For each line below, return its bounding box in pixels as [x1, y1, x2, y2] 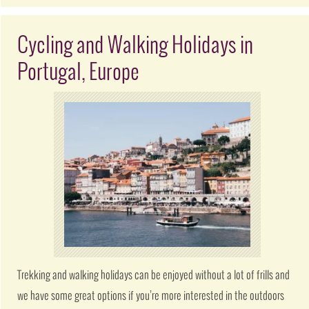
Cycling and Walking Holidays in [17, 34, 254, 57]
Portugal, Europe [17, 61, 140, 84]
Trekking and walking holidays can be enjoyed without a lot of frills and [17, 270, 290, 282]
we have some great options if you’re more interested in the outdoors [17, 290, 285, 303]
